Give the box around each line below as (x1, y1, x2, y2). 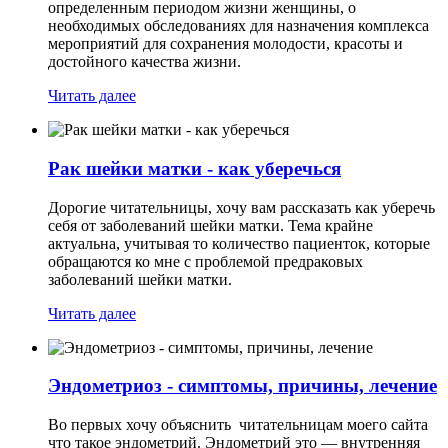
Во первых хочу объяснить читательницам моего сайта (48, 416, 428, 433)
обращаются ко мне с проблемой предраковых (48, 252, 363, 270)
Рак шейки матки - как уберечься (48, 157, 341, 179)
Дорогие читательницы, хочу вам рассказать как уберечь (48, 198, 435, 216)
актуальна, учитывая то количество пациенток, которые (48, 234, 430, 252)
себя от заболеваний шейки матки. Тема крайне (48, 216, 373, 234)
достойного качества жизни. (48, 53, 241, 71)
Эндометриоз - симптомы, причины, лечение (48, 375, 437, 397)
